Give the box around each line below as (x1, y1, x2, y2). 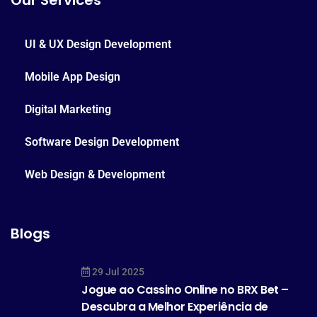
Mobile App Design (25, 70, 120, 83)
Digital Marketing (25, 103, 111, 116)
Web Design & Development (25, 168, 165, 181)
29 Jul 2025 (90, 266, 144, 277)
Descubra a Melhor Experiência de (81, 299, 268, 315)
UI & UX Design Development (25, 38, 171, 51)
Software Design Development (25, 135, 179, 149)
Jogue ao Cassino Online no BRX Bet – (81, 282, 289, 298)
